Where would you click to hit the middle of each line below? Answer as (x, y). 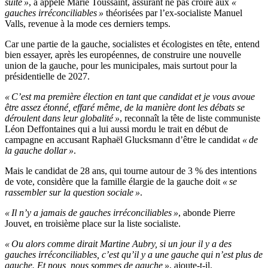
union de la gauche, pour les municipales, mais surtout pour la (121, 66)
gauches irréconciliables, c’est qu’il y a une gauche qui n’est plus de (134, 255)
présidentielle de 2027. (47, 77)
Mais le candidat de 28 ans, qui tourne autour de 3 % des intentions (131, 171)
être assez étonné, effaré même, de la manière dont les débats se (125, 108)
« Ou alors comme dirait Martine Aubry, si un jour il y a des (118, 244)
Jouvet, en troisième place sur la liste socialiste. (93, 224)
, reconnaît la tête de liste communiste (190, 118)
